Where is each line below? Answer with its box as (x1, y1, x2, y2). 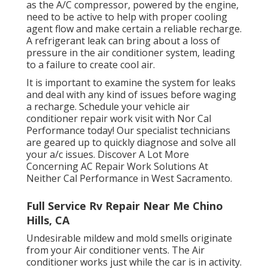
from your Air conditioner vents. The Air (26, 243, 205, 257)
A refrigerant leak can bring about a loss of (26, 34, 220, 48)
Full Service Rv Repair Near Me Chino (26, 199, 223, 214)
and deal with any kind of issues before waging (26, 88, 236, 102)
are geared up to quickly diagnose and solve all (26, 136, 236, 150)
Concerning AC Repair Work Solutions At (26, 160, 208, 173)
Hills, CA (26, 213, 69, 228)
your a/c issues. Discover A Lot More (26, 148, 189, 162)
